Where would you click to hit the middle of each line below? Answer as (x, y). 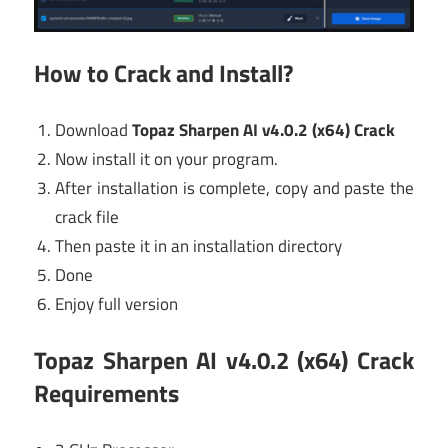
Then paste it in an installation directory (199, 245)
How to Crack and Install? (163, 73)
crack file (87, 216)
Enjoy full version (117, 303)
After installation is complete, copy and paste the (234, 187)
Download (94, 129)
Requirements (106, 393)
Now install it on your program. (167, 158)
